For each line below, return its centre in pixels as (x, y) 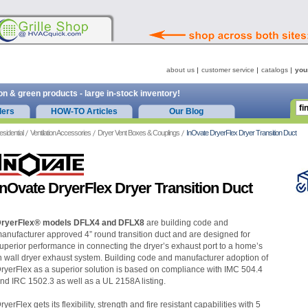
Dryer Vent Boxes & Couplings (138, 133)
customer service (228, 70)
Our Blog (186, 111)
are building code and (187, 223)
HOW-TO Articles (84, 111)
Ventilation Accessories (60, 133)
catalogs (274, 70)
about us (180, 70)
